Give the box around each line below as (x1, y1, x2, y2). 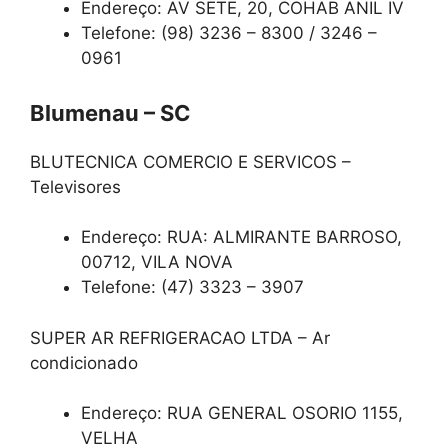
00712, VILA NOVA (81, 252, 233, 273)
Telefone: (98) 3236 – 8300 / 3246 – (81, 23, 377, 44)
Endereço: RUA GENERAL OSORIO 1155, (81, 403, 403, 424)
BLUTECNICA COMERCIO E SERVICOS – (30, 151, 351, 172)
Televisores (30, 176, 121, 197)
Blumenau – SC (30, 99, 191, 126)
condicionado (30, 352, 138, 373)
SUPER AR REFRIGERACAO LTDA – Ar (30, 327, 330, 348)
